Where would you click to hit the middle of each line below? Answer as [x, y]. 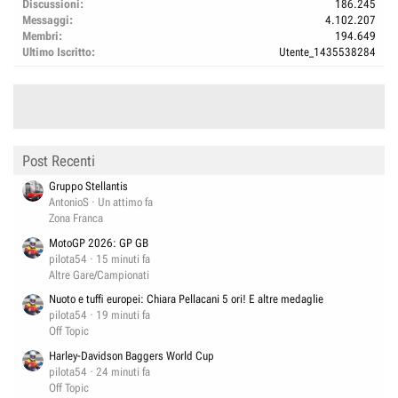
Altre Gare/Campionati [99, 275]
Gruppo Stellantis [88, 186]
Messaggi [46, 20]
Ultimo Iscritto [57, 52]
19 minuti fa [123, 315]
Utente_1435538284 [327, 52]
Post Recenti [59, 161]
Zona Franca [76, 218]
